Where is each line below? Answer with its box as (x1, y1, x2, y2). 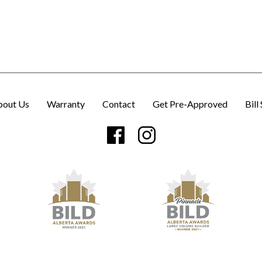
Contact (102, 98, 135, 109)
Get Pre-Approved (153, 98, 227, 109)
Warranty (47, 98, 85, 109)
